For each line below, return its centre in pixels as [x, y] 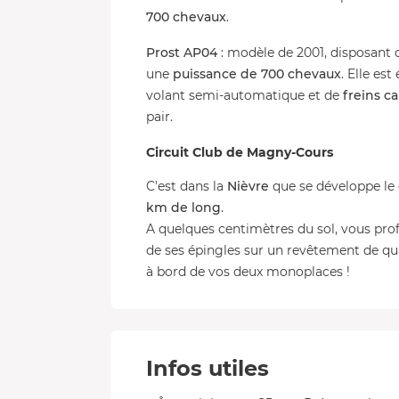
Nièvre [248, 186]
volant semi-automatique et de [244, 95]
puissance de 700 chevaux [257, 74]
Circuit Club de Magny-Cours [240, 152]
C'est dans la [187, 186]
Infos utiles [208, 368]
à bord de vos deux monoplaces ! [248, 272]
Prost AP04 [182, 53]
